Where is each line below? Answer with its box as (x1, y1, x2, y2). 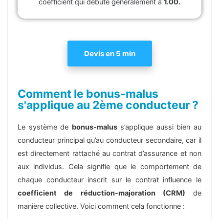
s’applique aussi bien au (117, 122, 202, 131)
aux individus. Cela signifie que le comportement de (18, 162, 201, 171)
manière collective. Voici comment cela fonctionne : (18, 201, 185, 211)
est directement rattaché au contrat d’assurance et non (18, 149, 201, 158)
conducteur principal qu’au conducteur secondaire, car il (18, 135, 201, 145)
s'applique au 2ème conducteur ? (18, 98, 198, 112)
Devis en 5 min (84, 48, 135, 58)
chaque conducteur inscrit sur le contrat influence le (18, 175, 201, 184)
